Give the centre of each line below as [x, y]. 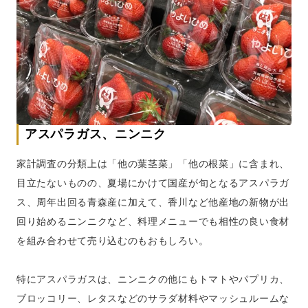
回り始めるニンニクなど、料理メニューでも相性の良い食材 [153, 221]
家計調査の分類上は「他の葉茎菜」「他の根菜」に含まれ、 [153, 164]
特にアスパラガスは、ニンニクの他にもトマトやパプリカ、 [153, 279]
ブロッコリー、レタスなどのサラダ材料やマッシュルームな [153, 298]
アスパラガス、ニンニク [96, 134]
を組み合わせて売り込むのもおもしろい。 [113, 241]
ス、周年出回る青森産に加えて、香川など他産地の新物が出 [153, 202]
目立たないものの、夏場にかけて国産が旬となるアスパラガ [153, 183]
